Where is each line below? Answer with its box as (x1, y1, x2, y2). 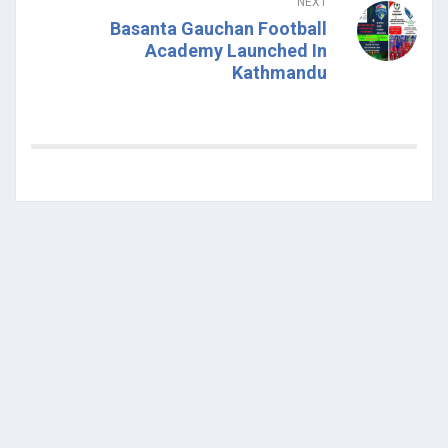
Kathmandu (232, 61, 327, 83)
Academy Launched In (145, 39, 327, 61)
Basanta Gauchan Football (110, 17, 327, 39)
